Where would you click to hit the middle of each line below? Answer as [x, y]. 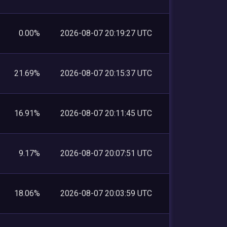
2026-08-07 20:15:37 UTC [106, 73]
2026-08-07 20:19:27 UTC [106, 33]
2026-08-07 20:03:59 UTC [106, 193]
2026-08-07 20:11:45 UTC [106, 113]
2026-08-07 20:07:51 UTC [106, 153]
